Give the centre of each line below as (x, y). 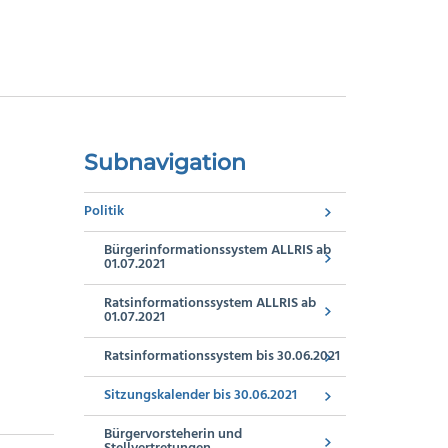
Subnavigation (164, 162)
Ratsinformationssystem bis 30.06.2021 (221, 356)
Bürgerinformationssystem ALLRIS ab (217, 250)
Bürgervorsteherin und (172, 434)
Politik (103, 211)
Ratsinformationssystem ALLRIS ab (209, 303)
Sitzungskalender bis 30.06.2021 (200, 395)
